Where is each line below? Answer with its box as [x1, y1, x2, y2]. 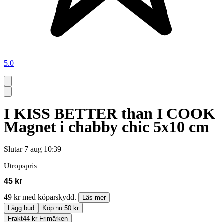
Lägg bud [8, 204, 34, 212]
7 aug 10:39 [24, 144, 61, 153]
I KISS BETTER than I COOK [4, 105, 215, 123]
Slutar [4, 144, 22, 153]
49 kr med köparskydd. [4, 192, 78, 201]
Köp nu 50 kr [42, 204, 79, 212]
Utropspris [4, 161, 37, 170]
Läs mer [82, 193, 106, 201]
